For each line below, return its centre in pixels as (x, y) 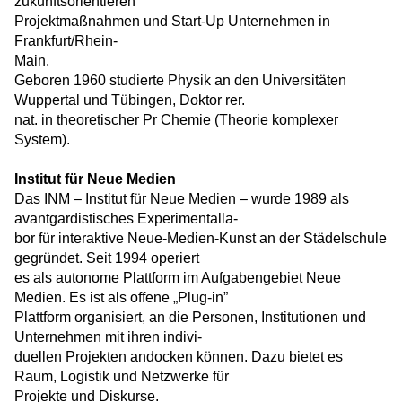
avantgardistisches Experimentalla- (126, 218)
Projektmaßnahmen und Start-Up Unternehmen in (172, 21)
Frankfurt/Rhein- (66, 41)
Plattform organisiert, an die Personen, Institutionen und (190, 317)
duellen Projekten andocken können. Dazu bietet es (179, 357)
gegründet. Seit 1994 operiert (107, 258)
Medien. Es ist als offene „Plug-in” (121, 297)
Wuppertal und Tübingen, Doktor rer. (130, 100)
